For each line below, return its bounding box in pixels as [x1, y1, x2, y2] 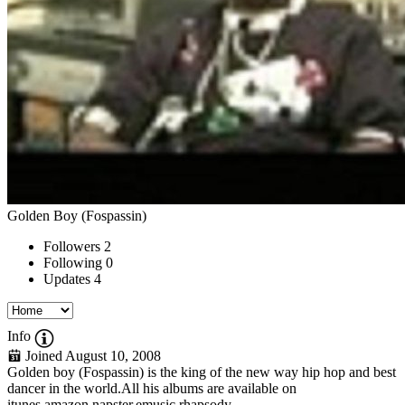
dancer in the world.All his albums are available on [7, 380, 297, 396]
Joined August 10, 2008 [22, 347, 161, 363]
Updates [43, 270, 90, 287]
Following [43, 254, 102, 270]
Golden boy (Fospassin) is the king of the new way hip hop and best [7, 363, 396, 380]
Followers [43, 238, 100, 254]
